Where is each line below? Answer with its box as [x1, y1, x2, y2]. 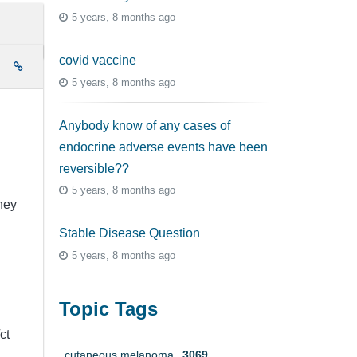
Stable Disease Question [59, 226, 200, 241]
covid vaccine [59, 53, 136, 68]
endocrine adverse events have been [59, 139, 268, 154]
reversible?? [59, 161, 129, 175]
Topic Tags [59, 297, 158, 320]
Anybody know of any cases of [59, 118, 230, 132]
